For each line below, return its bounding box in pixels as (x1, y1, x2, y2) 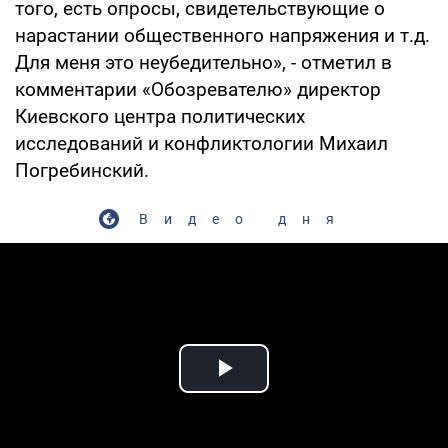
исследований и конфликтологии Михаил (15, 131, 388, 155)
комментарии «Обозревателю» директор (15, 77, 381, 101)
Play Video (224, 374, 368, 408)
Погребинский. (15, 158, 149, 182)
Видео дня (138, 210, 350, 227)
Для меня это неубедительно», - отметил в (15, 50, 392, 74)
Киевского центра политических (15, 104, 305, 128)
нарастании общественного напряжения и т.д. (15, 23, 430, 47)
